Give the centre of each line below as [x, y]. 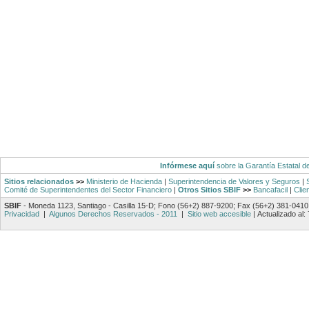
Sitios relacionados [39, 181]
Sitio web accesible [218, 214]
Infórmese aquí [187, 166]
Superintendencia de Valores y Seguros [234, 181]
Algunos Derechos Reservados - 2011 [113, 214]
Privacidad [23, 214]
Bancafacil [270, 190]
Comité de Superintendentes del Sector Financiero [88, 190]
